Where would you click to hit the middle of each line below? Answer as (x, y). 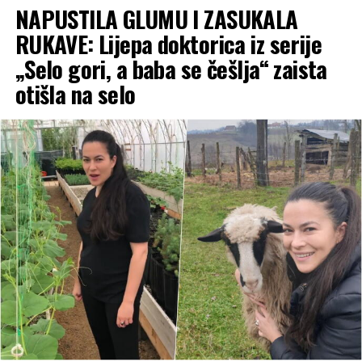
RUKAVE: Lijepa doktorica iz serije (168, 43)
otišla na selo (75, 93)
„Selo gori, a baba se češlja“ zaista (171, 68)
